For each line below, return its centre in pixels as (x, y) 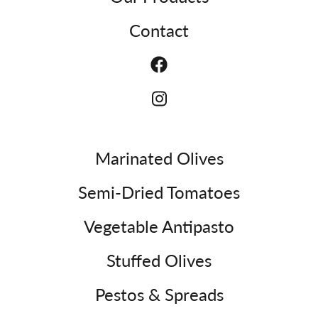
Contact (159, 30)
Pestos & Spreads (159, 294)
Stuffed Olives (159, 260)
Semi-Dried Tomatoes (159, 192)
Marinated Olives (159, 158)
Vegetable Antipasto (159, 226)
